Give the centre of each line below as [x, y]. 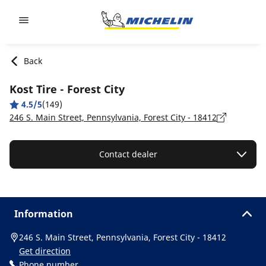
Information [44, 214]
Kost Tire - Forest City [67, 89]
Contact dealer [128, 154]
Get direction [45, 251]
